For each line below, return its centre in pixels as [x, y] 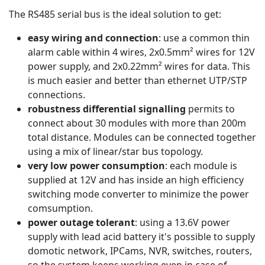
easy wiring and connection [93, 38]
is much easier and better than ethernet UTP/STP [138, 81]
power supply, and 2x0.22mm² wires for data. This [139, 67]
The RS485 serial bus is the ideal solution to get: [115, 14]
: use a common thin [204, 38]
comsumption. [60, 209]
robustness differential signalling [107, 109]
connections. [56, 95]
